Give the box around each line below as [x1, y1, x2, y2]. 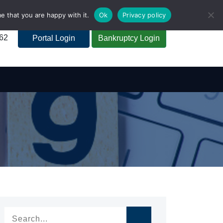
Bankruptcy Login [98, 34, 160, 43]
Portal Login [32, 34, 75, 43]
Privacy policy [122, 10, 166, 19]
